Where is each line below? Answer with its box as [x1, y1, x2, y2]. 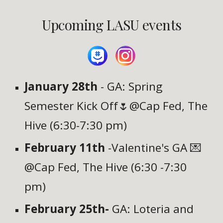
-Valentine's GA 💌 [105, 140, 202, 156]
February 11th [24, 140, 106, 156]
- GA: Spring [98, 79, 163, 95]
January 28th [24, 79, 98, 95]
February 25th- [24, 201, 112, 217]
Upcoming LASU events [41, 15, 182, 34]
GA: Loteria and [112, 201, 194, 217]
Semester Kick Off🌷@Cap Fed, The [24, 98, 208, 114]
